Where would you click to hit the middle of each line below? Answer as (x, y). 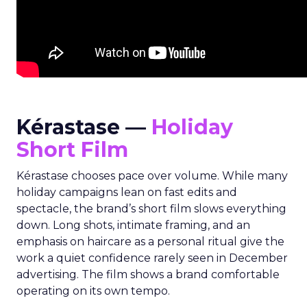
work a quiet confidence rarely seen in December (152, 258)
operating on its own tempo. (93, 291)
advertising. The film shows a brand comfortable (148, 274)
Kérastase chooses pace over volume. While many (152, 176)
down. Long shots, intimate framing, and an (133, 225)
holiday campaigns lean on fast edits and (127, 192)
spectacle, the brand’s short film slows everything (151, 209)
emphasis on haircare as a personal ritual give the (150, 242)
